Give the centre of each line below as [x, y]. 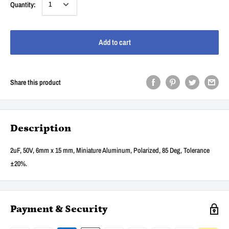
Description [41, 128]
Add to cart [114, 42]
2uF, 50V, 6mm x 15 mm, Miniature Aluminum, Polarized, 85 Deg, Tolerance [110, 150]
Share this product [36, 82]
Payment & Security [59, 209]
